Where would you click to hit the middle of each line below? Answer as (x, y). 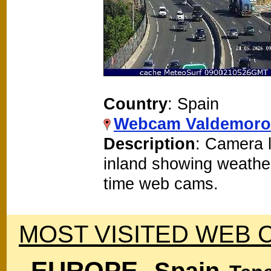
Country (135, 103)
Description (149, 143)
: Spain (193, 103)
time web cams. (161, 183)
